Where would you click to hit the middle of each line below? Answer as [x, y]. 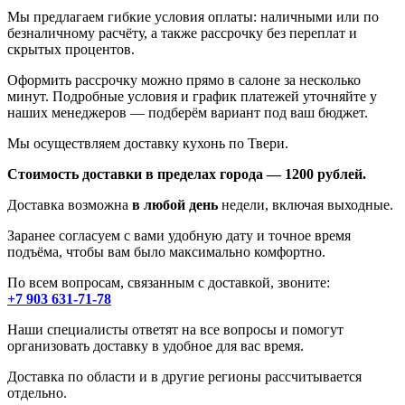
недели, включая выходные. [306, 205]
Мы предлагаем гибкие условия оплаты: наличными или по [193, 17]
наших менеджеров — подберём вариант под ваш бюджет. [188, 113]
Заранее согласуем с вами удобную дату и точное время [179, 236]
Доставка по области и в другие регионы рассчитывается [184, 377]
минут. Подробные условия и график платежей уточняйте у [192, 97]
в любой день [175, 205]
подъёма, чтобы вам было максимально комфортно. [166, 252]
